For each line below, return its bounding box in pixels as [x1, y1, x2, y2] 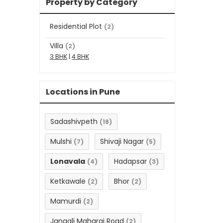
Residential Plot [50, 21, 102, 32]
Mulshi [50, 136, 72, 147]
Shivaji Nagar [100, 136, 144, 147]
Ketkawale [50, 176, 86, 187]
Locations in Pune [46, 86, 120, 98]
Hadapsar [114, 156, 147, 167]
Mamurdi [50, 196, 81, 207]
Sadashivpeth [50, 116, 98, 127]
